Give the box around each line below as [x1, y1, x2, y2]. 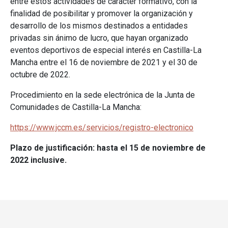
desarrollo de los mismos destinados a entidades [10, 21, 188, 31]
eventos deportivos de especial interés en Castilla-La [10, 45, 202, 55]
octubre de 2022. [10, 70, 70, 80]
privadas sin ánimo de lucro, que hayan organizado [10, 33, 188, 43]
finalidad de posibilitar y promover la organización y [10, 9, 193, 19]
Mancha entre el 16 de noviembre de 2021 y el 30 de [10, 58, 197, 68]
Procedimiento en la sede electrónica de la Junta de [10, 90, 195, 100]
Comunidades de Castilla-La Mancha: [10, 102, 144, 112]
